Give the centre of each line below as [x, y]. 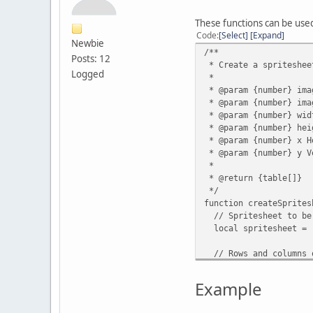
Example [228, 289]
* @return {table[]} [253, 177]
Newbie [88, 43]
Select [233, 35]
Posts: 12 [91, 58]
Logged [88, 74]
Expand [267, 35]
